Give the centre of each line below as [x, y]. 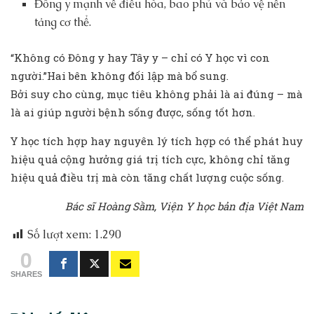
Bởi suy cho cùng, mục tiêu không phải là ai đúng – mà [157, 94]
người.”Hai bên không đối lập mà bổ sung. [120, 76]
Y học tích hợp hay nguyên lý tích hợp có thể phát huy [157, 141]
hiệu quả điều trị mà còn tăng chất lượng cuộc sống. [147, 178]
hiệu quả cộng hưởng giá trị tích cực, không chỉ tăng [150, 159]
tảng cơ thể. [63, 22]
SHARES [26, 274]
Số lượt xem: [59, 235]
